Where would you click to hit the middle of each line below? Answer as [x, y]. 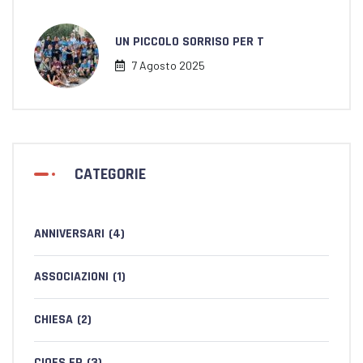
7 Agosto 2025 [167, 65]
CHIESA [53, 320]
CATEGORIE [110, 174]
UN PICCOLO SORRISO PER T [190, 42]
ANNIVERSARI [69, 234]
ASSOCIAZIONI [71, 277]
